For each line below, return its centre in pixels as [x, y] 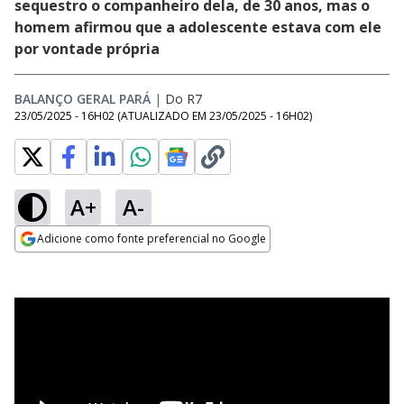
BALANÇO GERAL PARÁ [83, 99]
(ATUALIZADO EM [163, 116]
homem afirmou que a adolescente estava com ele [198, 27]
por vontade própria [87, 49]
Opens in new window [88, 263]
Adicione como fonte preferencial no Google [151, 239]
